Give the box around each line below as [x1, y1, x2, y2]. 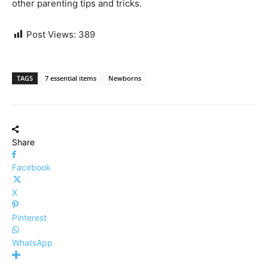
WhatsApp [12, 237, 53, 248]
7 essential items [45, 74, 96, 83]
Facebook [12, 162, 51, 173]
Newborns [108, 74, 141, 83]
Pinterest [12, 212, 47, 223]
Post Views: [26, 29, 76, 41]
